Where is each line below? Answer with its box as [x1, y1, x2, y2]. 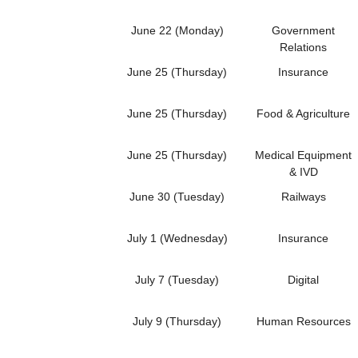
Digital [288, 272, 319, 286]
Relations [280, 40, 327, 54]
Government [272, 23, 335, 37]
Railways [280, 189, 326, 203]
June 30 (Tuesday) [129, 189, 225, 203]
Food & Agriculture [257, 106, 350, 120]
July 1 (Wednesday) [126, 231, 228, 245]
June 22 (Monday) [130, 23, 224, 37]
